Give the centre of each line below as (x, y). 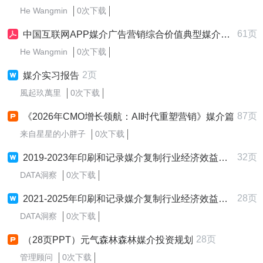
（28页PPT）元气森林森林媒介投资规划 (108, 240)
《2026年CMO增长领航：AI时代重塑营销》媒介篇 (129, 117)
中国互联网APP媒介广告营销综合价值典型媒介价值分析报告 (122, 34)
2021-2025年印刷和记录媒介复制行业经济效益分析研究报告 (121, 199)
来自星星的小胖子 (53, 134)
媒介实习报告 (51, 75)
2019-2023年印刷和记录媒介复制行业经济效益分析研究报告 (121, 158)
